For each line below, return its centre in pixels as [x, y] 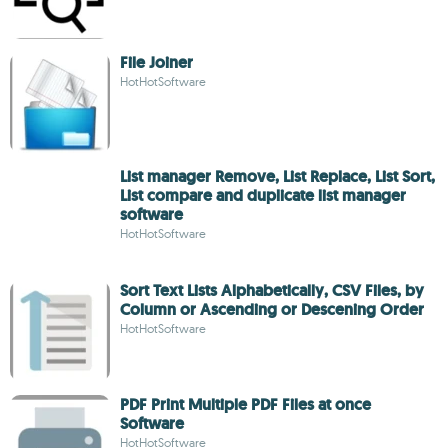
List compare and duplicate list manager [263, 195]
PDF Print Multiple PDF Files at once [245, 404]
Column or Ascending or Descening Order [272, 309]
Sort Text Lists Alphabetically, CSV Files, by [272, 290]
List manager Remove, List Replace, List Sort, [277, 176]
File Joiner [156, 62]
